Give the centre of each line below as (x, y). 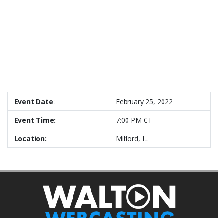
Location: (30, 139)
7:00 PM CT (134, 120)
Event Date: (35, 102)
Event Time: (35, 120)
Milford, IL (132, 139)
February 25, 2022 (144, 102)
